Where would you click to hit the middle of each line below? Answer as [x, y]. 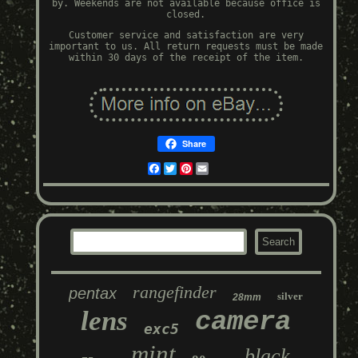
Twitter [196, 169]
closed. [186, 15]
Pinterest [217, 169]
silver [290, 296]
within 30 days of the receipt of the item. [186, 58]
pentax [93, 294]
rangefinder [175, 292]
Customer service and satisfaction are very [186, 36]
